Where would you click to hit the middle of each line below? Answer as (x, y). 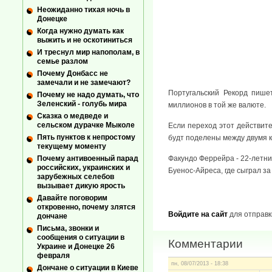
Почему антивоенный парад (88, 159)
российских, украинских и (83, 168)
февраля (53, 256)
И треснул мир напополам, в (88, 52)
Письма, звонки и (68, 229)
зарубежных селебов (76, 177)
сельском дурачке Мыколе (86, 125)
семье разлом (63, 61)
